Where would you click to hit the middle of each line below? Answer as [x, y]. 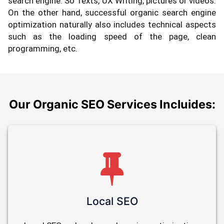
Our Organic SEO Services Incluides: [112, 104]
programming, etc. [43, 48]
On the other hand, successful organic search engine [112, 12]
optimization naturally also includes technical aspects [112, 24]
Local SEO [112, 201]
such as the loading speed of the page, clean [112, 36]
